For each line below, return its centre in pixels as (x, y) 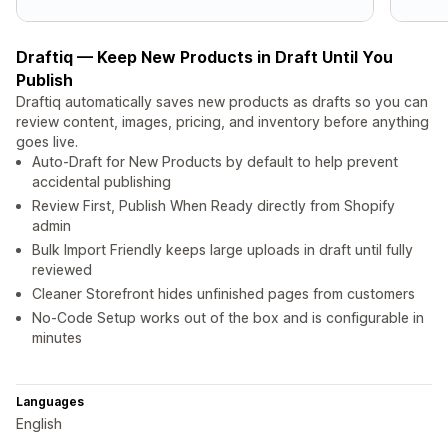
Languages (50, 402)
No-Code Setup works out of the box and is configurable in (228, 318)
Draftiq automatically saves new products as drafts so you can (222, 102)
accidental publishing (101, 182)
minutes (57, 338)
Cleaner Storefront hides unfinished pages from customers (223, 294)
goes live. (47, 142)
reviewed (62, 270)
